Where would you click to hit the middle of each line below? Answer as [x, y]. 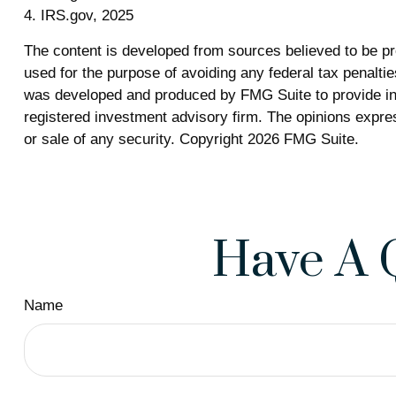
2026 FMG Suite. [303, 140]
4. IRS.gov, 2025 [78, 16]
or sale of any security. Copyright [135, 140]
